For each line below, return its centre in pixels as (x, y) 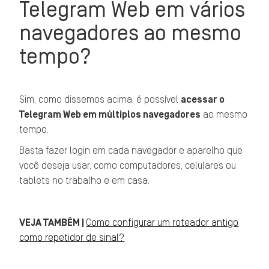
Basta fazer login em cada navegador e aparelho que (131, 151)
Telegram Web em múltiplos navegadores (110, 115)
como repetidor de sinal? (72, 238)
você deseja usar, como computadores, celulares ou (128, 166)
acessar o (203, 100)
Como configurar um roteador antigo (162, 223)
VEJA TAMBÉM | (53, 223)
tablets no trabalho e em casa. (85, 181)
